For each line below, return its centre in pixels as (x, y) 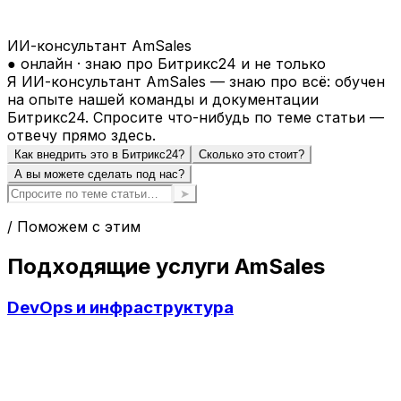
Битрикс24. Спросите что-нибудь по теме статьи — (196, 118)
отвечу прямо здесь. (81, 136)
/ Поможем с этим (74, 227)
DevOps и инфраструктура (120, 308)
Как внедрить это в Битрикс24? (99, 155)
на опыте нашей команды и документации (163, 100)
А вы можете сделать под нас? (99, 175)
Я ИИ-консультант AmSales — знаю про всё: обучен (196, 82)
